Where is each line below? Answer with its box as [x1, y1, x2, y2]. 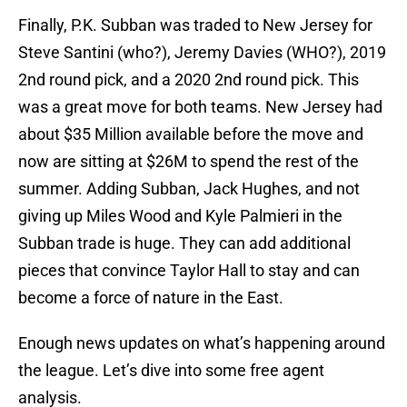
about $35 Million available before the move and [18, 124, 363, 144]
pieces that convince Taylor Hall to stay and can [18, 261, 360, 281]
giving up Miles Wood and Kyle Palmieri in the [18, 206, 342, 226]
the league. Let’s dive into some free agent [18, 361, 324, 381]
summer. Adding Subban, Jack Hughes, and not [18, 179, 360, 199]
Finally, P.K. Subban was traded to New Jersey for [18, 15, 372, 35]
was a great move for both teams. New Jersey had [18, 97, 382, 117]
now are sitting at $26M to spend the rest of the [18, 152, 359, 172]
